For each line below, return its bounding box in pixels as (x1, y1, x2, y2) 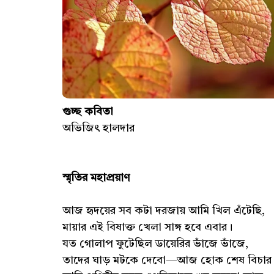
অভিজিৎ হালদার (62, 123, 138, 135)
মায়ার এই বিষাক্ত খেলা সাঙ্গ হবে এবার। (62, 222, 232, 234)
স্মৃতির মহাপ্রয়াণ (62, 172, 130, 184)
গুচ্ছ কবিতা (62, 106, 116, 118)
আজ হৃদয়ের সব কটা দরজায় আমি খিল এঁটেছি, (62, 206, 265, 217)
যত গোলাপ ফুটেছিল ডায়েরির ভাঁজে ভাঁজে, (62, 239, 248, 250)
